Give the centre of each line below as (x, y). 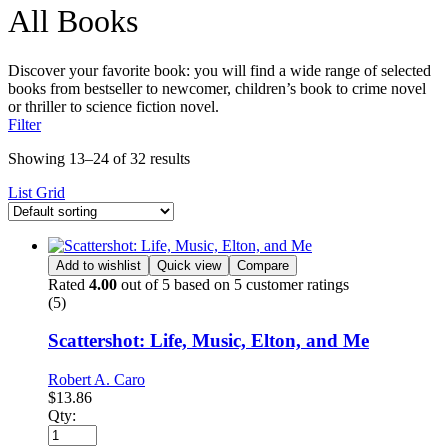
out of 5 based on (175, 284)
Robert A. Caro (96, 379)
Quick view (189, 265)
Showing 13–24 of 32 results (99, 158)
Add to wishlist (98, 265)
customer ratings (295, 284)
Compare (263, 265)
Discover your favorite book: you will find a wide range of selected (219, 70)
